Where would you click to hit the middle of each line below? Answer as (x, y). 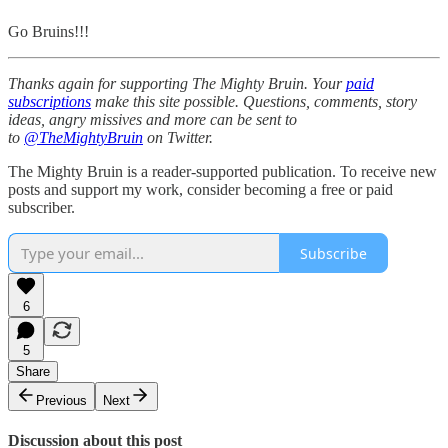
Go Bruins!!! (48, 32)
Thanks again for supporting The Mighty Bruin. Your (177, 84)
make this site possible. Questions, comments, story (254, 102)
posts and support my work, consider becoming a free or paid (200, 190)
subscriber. (41, 208)
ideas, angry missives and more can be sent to (152, 120)
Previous (61, 401)
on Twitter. (178, 138)
